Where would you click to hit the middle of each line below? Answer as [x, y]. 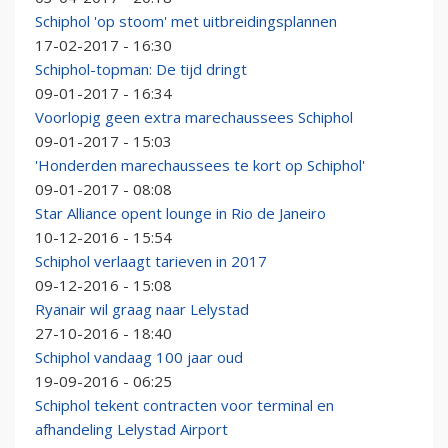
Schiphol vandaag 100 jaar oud [139, 357]
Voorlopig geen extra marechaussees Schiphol [194, 117]
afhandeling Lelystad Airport [131, 429]
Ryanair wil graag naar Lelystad [142, 309]
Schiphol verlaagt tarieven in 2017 [151, 261]
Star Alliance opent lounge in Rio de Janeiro [180, 213]
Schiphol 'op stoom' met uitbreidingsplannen [186, 21]
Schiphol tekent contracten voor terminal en [184, 405]
